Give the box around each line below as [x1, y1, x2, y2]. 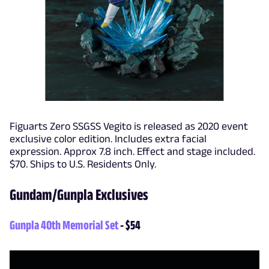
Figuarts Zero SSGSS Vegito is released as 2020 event [10, 120, 248, 132]
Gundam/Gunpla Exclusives [10, 186, 151, 203]
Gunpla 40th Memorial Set [10, 217, 118, 232]
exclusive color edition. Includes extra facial [10, 133, 207, 145]
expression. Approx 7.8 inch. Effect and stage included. [10, 145, 255, 157]
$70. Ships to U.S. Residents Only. [10, 158, 156, 170]
